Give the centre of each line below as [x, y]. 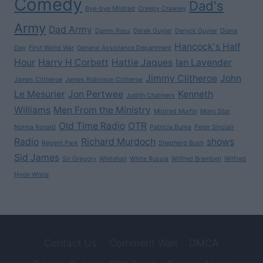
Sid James [37, 158]
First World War [51, 48]
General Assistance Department [124, 48]
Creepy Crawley [162, 9]
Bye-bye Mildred [110, 9]
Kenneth [195, 95]
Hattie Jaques [142, 63]
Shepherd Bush [181, 143]
